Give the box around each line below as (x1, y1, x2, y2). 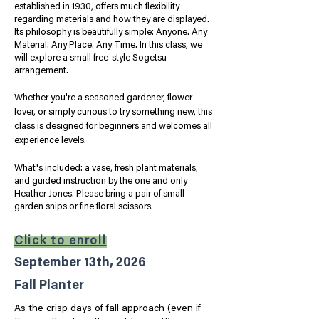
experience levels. (14, 136, 86, 145)
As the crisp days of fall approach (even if (14, 304, 201, 314)
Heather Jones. (14, 189, 76, 199)
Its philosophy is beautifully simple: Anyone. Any (14, 28, 207, 37)
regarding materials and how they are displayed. (14, 15, 209, 24)
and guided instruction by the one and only (14, 177, 187, 186)
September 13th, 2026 (14, 257, 146, 270)
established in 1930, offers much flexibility (14, 2, 179, 11)
